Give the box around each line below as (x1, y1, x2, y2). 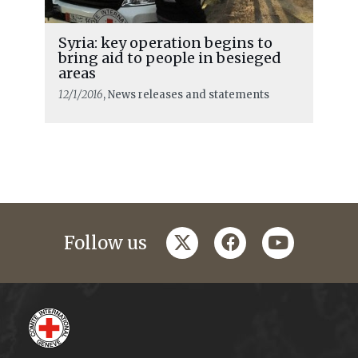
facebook (214, 226, 295, 249)
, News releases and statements (102, 87, 269, 101)
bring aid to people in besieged (58, 48, 281, 67)
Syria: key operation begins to (58, 33, 272, 52)
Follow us (64, 231, 147, 254)
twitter (166, 226, 229, 249)
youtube (262, 226, 335, 249)
